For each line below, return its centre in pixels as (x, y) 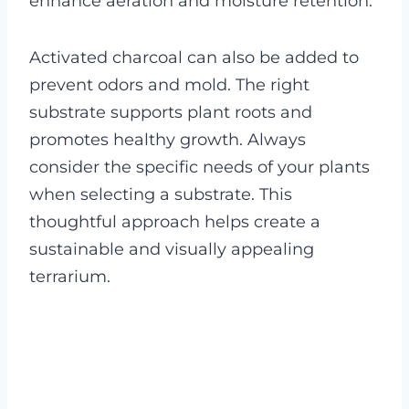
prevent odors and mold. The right (169, 84)
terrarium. (70, 276)
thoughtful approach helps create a (175, 221)
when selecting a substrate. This (161, 194)
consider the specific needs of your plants (199, 167)
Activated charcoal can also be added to (194, 57)
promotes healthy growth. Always (168, 139)
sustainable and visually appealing (172, 249)
